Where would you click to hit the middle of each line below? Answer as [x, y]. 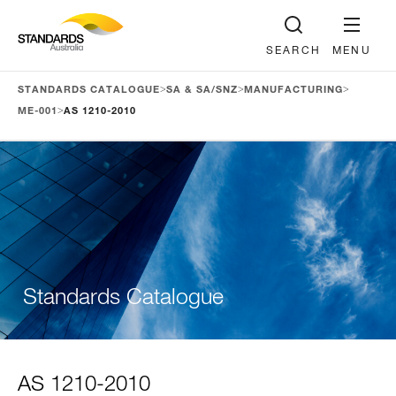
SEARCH [293, 51]
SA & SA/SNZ [202, 90]
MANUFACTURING [293, 90]
